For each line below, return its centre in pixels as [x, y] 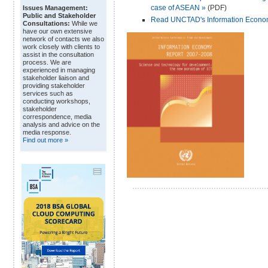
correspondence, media [57, 117]
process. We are [47, 63]
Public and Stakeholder [59, 16]
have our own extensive [57, 31]
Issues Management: [55, 8]
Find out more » [45, 140]
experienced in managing [59, 70]
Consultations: [46, 24]
